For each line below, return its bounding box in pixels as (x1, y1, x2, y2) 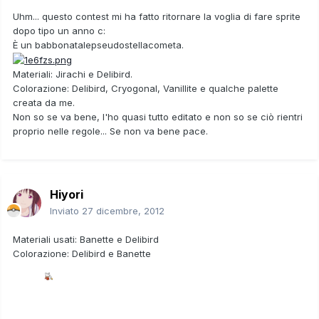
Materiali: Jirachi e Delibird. (13, 68, 132, 80)
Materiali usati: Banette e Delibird (13, 233, 159, 245)
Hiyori (50, 187, 83, 202)
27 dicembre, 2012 (82, 204, 164, 216)
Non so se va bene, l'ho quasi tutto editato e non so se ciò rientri (13, 111, 303, 123)
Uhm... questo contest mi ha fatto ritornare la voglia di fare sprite (13, 10, 300, 22)
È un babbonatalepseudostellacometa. (13, 38, 184, 51)
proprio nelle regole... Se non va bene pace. (13, 125, 208, 137)
